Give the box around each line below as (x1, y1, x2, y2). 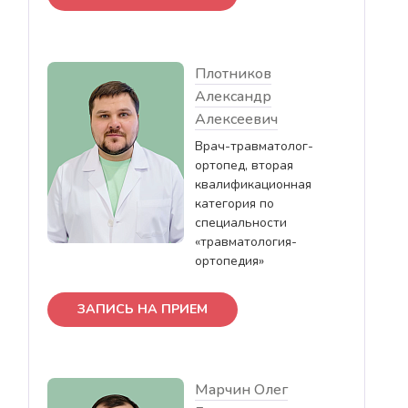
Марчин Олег (195, 379, 288, 400)
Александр (195, 86, 271, 107)
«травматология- (195, 232, 297, 250)
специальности (195, 213, 287, 231)
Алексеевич (195, 108, 278, 129)
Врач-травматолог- (195, 137, 313, 155)
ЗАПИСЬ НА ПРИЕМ (77, 300, 208, 318)
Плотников (195, 63, 271, 84)
